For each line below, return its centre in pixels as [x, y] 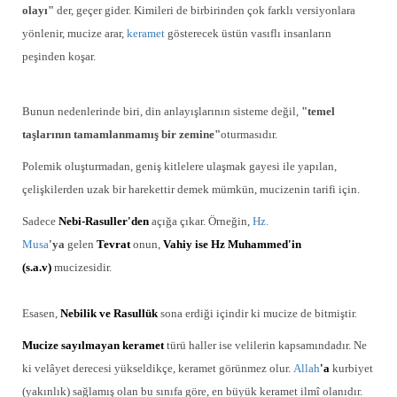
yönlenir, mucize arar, [73, 33]
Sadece [39, 221]
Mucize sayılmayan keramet [93, 345]
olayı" [38, 10]
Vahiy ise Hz [194, 244]
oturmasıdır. [249, 134]
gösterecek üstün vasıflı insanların [249, 33]
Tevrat [113, 244]
